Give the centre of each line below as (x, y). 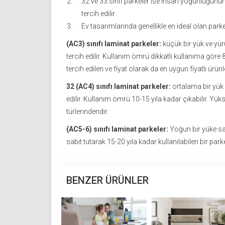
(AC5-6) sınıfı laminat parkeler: (117, 129)
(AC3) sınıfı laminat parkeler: (114, 44)
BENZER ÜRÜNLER (107, 181)
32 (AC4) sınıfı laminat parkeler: (119, 87)
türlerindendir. (87, 112)
